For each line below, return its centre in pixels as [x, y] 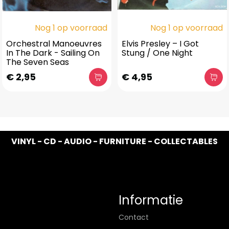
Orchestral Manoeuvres [54, 44]
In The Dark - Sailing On [53, 53]
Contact [134, 217]
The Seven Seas [38, 62]
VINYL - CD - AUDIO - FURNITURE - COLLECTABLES [114, 141]
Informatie [151, 200]
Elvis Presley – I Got [160, 44]
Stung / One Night [157, 53]
